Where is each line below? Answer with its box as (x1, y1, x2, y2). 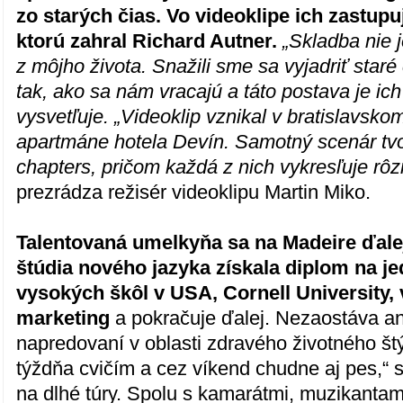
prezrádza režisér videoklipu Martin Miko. (16, 181, 372, 204)
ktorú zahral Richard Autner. (16, 30, 278, 53)
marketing (16, 307, 116, 330)
